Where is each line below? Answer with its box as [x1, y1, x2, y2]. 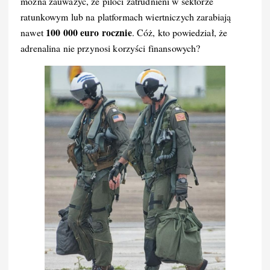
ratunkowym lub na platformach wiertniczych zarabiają [20, 10, 231, 24]
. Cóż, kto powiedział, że [131, 26, 228, 39]
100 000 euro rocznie [45, 25, 132, 40]
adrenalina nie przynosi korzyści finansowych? [20, 42, 201, 55]
